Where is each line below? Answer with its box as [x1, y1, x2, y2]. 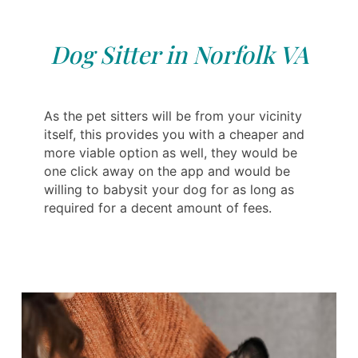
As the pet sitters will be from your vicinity [44, 107, 302, 124]
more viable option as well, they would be [44, 144, 297, 161]
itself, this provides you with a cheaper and [44, 125, 304, 142]
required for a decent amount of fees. [44, 199, 272, 216]
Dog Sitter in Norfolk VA [50, 38, 308, 70]
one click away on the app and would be [44, 162, 290, 179]
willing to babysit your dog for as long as [44, 181, 294, 197]
